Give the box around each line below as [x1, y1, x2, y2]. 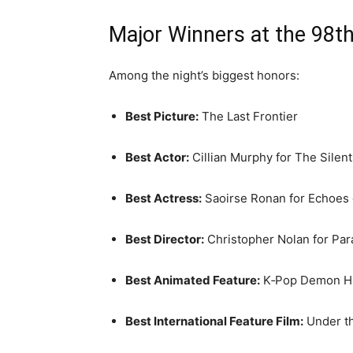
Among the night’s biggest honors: [109, 68, 299, 83]
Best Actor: [125, 150, 189, 165]
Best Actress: [125, 191, 202, 206]
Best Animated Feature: [125, 273, 260, 288]
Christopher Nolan [207, 232, 310, 247]
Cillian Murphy [192, 150, 273, 165]
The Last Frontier [202, 109, 298, 124]
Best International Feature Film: [125, 314, 303, 329]
